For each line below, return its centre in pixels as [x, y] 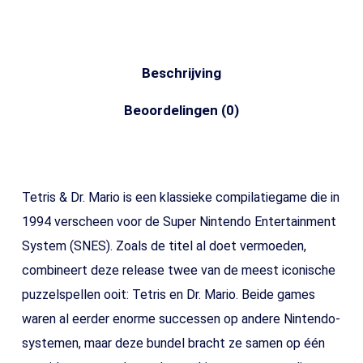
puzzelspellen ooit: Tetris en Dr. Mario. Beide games [168, 295]
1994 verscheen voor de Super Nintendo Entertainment [179, 222]
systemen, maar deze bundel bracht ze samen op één [173, 344]
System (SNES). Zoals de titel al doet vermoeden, [164, 246]
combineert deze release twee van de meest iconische [178, 271]
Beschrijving [181, 73]
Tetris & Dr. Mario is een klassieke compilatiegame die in [180, 198]
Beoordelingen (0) [181, 111]
